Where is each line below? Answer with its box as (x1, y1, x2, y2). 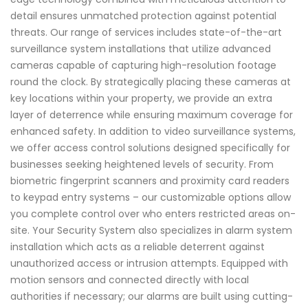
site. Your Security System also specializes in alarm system (10, 223, 292, 237)
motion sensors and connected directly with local (10, 272, 249, 287)
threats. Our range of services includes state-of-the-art (10, 25, 282, 39)
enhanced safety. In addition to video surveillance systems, (10, 124, 296, 138)
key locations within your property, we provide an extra (10, 91, 272, 105)
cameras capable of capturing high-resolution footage (10, 58, 276, 72)
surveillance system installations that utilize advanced (10, 41, 271, 56)
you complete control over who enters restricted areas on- (10, 206, 296, 221)
